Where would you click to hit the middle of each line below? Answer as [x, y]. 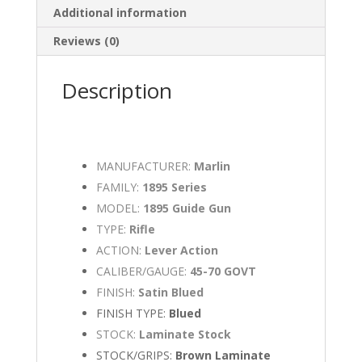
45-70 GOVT [223, 271]
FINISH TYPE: [133, 313]
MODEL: [120, 208]
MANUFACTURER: [145, 166]
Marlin [213, 166]
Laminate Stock [185, 334]
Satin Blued [171, 292]
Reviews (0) [86, 40]
